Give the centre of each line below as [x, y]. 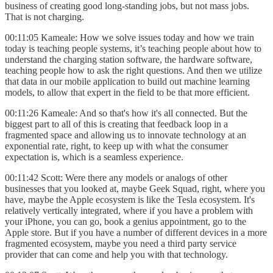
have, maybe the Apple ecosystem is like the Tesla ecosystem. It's [130, 199]
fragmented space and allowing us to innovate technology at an [126, 135]
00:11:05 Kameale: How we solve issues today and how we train [129, 37]
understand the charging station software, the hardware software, [129, 59]
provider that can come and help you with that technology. [118, 254]
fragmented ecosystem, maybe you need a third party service [121, 243]
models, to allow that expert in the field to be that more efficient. [129, 92]
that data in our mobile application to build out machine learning [127, 81]
